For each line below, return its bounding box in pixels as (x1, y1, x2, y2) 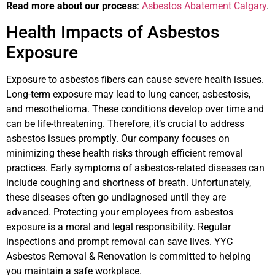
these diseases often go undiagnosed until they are (6, 191, 226, 203)
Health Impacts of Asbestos (6, 21, 219, 42)
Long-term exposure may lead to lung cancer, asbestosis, (6, 88, 250, 100)
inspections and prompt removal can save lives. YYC (6, 235, 233, 247)
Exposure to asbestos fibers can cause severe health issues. (6, 73, 264, 85)
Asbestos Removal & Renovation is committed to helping (6, 250, 251, 262)
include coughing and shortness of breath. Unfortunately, (6, 176, 251, 188)
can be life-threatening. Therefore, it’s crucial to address (6, 117, 244, 130)
